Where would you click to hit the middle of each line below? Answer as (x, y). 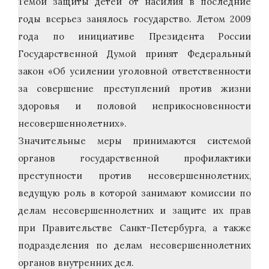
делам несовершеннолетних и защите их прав (134, 211)
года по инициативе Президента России (134, 37)
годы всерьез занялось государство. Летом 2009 (134, 19)
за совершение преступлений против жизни (134, 89)
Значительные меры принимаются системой (134, 141)
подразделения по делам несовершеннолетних (134, 246)
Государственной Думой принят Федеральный (134, 54)
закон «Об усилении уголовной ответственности (134, 71)
